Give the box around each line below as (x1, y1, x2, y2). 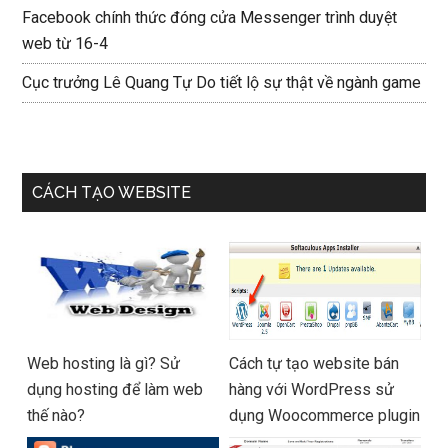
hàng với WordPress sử (229, 380, 394, 399)
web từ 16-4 (22, 34, 109, 53)
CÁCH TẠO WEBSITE (32, 183, 192, 202)
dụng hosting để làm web (27, 380, 204, 399)
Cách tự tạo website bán (229, 354, 399, 373)
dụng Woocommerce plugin (229, 406, 420, 425)
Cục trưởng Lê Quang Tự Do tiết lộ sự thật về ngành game (22, 73, 422, 92)
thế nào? (27, 406, 86, 425)
